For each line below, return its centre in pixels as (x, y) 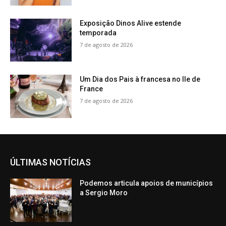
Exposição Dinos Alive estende (131, 23)
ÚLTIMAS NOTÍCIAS (50, 162)
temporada (98, 33)
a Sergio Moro (104, 193)
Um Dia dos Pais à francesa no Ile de (140, 79)
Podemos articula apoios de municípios (147, 183)
